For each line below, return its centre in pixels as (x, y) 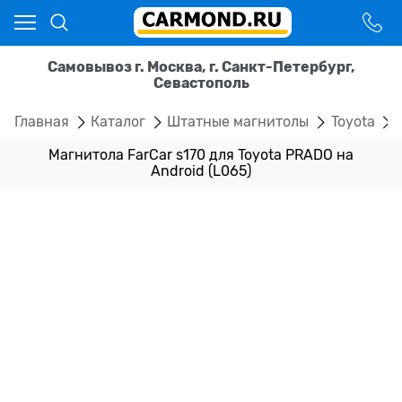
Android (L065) (201, 172)
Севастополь (201, 83)
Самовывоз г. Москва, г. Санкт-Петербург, (201, 67)
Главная (42, 122)
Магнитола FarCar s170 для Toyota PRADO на (201, 156)
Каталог (118, 122)
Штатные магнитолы (238, 122)
